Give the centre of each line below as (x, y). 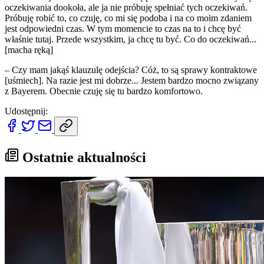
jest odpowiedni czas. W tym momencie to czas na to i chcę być (123, 28)
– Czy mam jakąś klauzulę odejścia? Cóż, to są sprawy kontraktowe (131, 70)
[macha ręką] (29, 49)
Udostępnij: (26, 111)
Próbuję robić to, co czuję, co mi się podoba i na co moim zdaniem (128, 18)
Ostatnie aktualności (82, 157)
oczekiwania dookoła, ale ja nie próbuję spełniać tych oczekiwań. (126, 7)
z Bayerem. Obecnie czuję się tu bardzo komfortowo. (104, 91)
